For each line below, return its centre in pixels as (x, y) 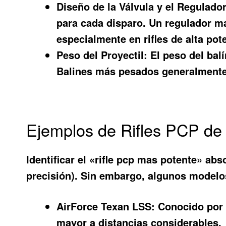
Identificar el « (61, 159)
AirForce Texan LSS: (106, 206)
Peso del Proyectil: (102, 54)
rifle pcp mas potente (146, 159)
